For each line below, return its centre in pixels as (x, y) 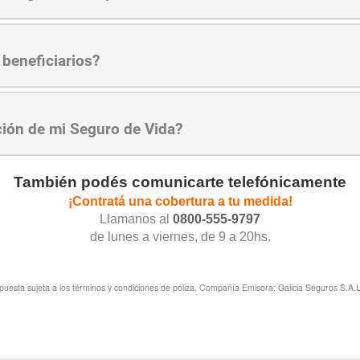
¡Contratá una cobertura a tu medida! (180, 202)
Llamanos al (136, 219)
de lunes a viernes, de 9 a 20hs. (180, 237)
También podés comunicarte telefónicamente (180, 182)
